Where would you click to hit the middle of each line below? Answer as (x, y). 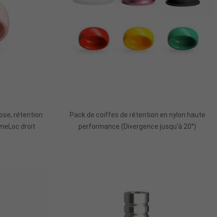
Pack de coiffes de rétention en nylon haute (137, 115)
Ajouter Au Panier (137, 97)
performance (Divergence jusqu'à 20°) (138, 126)
